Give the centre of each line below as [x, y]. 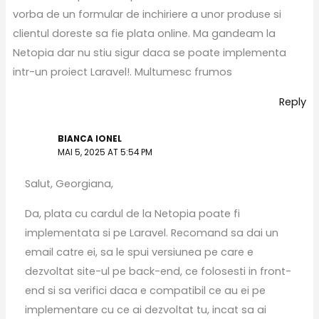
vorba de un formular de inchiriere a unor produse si [147, 14]
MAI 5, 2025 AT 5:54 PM [105, 152]
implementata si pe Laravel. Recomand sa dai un [151, 232]
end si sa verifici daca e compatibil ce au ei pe [145, 290]
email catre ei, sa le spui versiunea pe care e [139, 252]
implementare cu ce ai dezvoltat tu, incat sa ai [145, 309]
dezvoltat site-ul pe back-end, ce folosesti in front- [158, 271]
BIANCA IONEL [90, 138]
